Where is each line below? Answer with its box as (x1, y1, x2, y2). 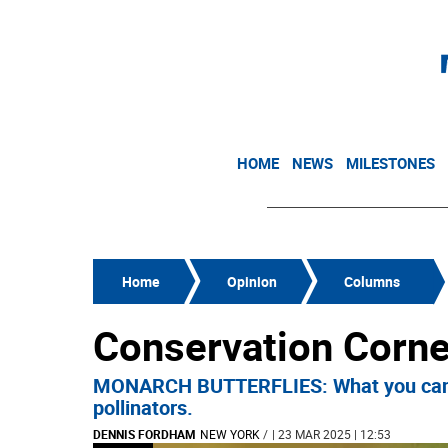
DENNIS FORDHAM (93, 426, 196, 442)
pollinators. (93, 394, 193, 421)
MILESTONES (346, 153, 435, 173)
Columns (344, 272, 400, 291)
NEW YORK (200, 426, 260, 442)
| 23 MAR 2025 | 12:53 (272, 426, 391, 442)
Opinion (227, 272, 277, 291)
